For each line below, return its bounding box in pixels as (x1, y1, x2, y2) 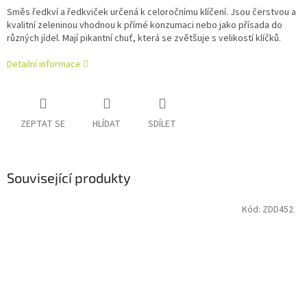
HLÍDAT (93, 117, 121, 132)
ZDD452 (262, 202, 293, 217)
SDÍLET (148, 117, 176, 132)
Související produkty (7, 169, 131, 186)
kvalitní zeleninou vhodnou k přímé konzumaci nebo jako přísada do (7, 19, 282, 33)
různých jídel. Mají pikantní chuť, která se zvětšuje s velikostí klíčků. (7, 32, 281, 46)
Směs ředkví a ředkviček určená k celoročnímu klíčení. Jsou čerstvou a (7, 5, 296, 20)
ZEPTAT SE (21, 117, 65, 132)
